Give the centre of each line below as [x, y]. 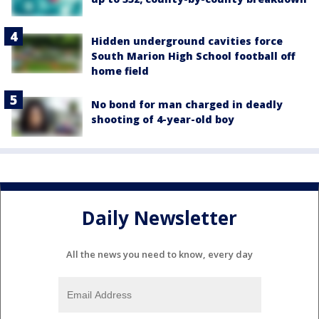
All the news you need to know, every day [159, 255]
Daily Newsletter [159, 218]
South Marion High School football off [193, 56]
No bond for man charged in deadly [187, 104]
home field [120, 71]
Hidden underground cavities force [187, 41]
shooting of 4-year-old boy [163, 119]
